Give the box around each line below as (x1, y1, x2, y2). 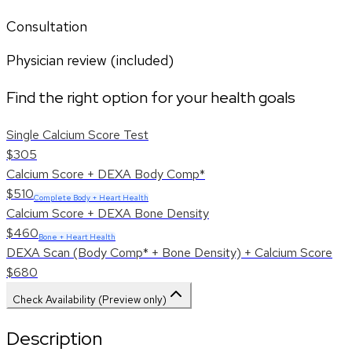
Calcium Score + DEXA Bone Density (6, 205, 209, 222)
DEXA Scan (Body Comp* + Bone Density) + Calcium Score (6, 244, 332, 262)
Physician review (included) (6, 51, 174, 70)
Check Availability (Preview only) (13, 292, 167, 307)
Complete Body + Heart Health (34, 192, 148, 203)
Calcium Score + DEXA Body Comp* (6, 166, 205, 183)
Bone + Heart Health (38, 232, 115, 243)
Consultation (6, 17, 87, 36)
